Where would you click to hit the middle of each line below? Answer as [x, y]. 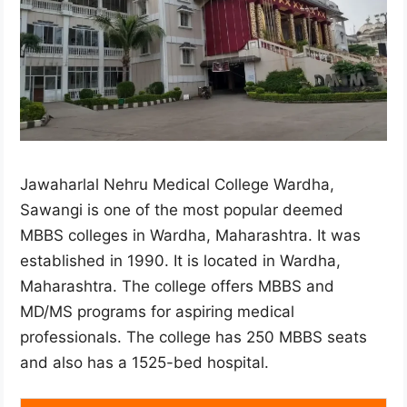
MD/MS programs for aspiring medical [157, 311]
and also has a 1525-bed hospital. [144, 362]
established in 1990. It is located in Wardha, [180, 260]
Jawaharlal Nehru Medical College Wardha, [177, 184]
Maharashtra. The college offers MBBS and [177, 286]
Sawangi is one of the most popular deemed [182, 209]
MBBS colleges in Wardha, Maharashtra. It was [190, 235]
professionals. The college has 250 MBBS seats [194, 337]
